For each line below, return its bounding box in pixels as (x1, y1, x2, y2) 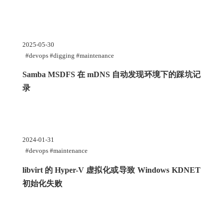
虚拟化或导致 (86, 165, 135, 174)
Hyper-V (54, 165, 84, 174)
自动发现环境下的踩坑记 (111, 70, 201, 79)
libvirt (22, 165, 43, 174)
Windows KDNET (137, 165, 201, 174)
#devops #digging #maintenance (25, 52, 114, 60)
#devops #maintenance (25, 147, 88, 155)
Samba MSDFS (22, 70, 75, 79)
